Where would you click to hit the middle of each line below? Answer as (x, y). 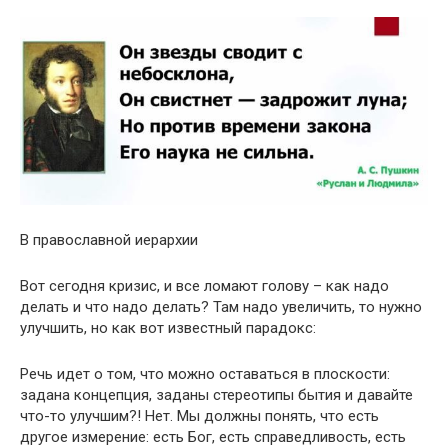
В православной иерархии (109, 239)
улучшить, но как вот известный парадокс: (168, 327)
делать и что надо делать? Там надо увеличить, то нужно (221, 306)
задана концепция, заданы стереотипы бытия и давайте (216, 394)
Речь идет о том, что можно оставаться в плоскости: (205, 373)
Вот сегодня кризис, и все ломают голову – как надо (204, 285)
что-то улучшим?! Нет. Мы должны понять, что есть (199, 415)
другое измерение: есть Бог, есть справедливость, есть (213, 436)
